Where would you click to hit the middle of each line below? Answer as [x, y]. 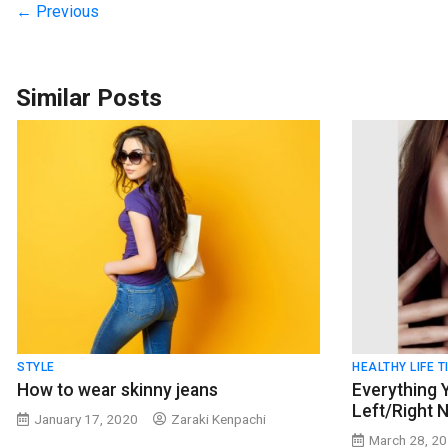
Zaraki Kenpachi [218, 419]
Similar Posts [89, 98]
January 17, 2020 [86, 419]
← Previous [57, 12]
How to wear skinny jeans [117, 390]
